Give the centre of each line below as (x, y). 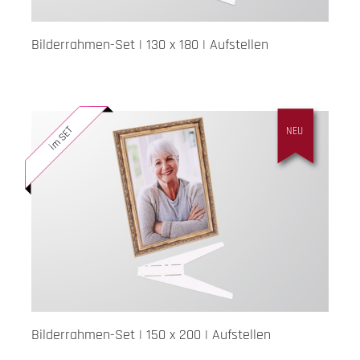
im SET (61, 138)
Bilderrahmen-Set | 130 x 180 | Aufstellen (150, 44)
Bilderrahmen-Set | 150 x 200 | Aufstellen (151, 334)
